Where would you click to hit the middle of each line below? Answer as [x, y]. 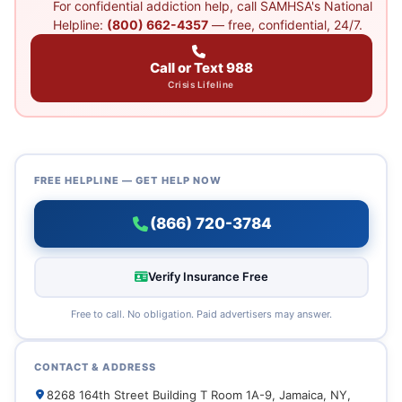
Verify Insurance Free [209, 276]
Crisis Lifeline [201, 84]
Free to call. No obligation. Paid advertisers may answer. [201, 314]
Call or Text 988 [201, 67]
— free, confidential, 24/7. [285, 24]
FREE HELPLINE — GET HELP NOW [128, 180]
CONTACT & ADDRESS [95, 367]
